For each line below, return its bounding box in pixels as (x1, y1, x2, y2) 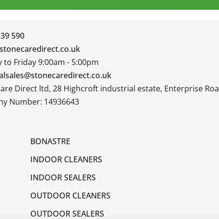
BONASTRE (30, 135, 71, 147)
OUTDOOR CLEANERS (30, 190, 111, 201)
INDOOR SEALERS (30, 172, 96, 183)
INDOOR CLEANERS (30, 153, 103, 165)
